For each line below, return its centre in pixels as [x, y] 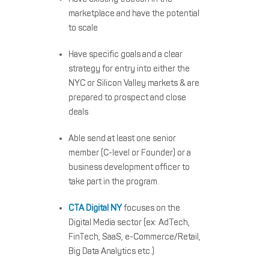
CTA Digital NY [95, 208]
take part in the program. [114, 182]
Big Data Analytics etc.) [111, 251]
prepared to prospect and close [127, 98]
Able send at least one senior [122, 138]
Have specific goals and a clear [125, 54]
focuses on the [151, 208]
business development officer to [129, 167]
